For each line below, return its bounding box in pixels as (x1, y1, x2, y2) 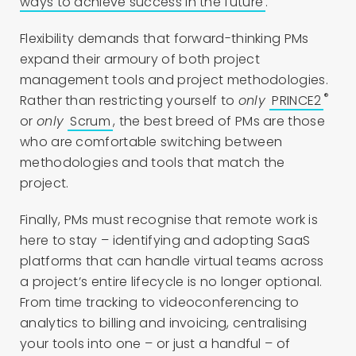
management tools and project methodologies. (20, 70, 328, 89)
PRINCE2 (272, 91, 322, 110)
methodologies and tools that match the (20, 153, 285, 172)
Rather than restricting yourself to (20, 91, 238, 110)
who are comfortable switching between (20, 132, 283, 151)
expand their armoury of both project (20, 49, 260, 68)
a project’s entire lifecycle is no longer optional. (20, 272, 323, 291)
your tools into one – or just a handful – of (20, 334, 291, 353)
